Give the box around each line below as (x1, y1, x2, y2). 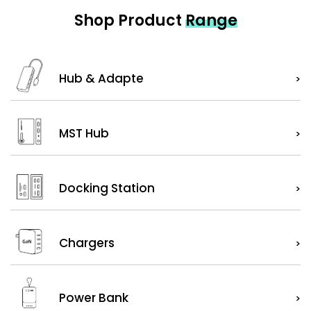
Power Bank (59, 289, 128, 306)
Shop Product (74, 10, 185, 31)
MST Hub (59, 125, 109, 142)
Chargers (59, 235, 115, 251)
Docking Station (59, 180, 155, 196)
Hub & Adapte (59, 70, 144, 87)
